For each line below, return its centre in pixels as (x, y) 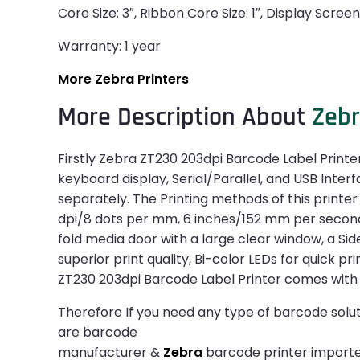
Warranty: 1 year (109, 47)
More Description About (185, 117)
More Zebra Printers (123, 80)
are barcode (98, 333)
